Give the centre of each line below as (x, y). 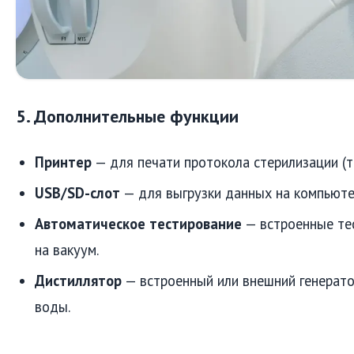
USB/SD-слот (77, 192)
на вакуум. (67, 249)
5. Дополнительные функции (127, 116)
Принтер (63, 162)
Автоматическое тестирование (138, 223)
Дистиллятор (78, 280)
